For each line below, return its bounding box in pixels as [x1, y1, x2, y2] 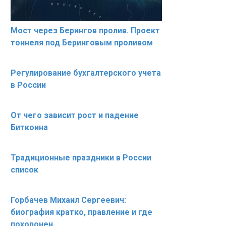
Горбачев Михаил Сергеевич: [11, 195, 126, 205]
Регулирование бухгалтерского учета [11, 68, 161, 78]
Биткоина [11, 123, 48, 133]
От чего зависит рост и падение [11, 110, 139, 121]
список [11, 165, 38, 175]
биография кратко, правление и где [11, 207, 152, 217]
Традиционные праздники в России [11, 153, 151, 163]
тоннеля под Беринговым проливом [11, 38, 153, 48]
